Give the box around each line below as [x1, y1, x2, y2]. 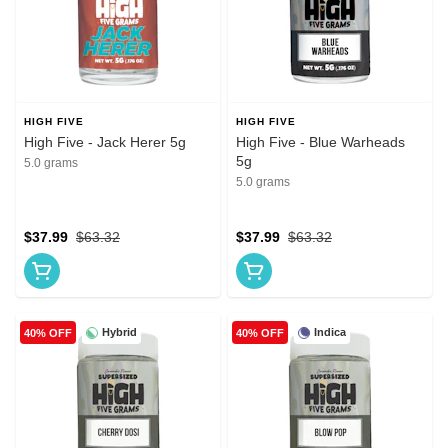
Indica [314, 326, 346, 339]
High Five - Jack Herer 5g [24, 134, 186, 151]
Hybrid [102, 326, 137, 339]
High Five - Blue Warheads [236, 134, 405, 151]
